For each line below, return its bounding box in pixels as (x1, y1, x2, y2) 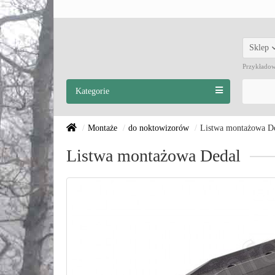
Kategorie (76, 87, 109, 96)
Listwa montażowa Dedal (66, 146, 241, 165)
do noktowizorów (128, 123, 189, 133)
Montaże (88, 123, 117, 133)
